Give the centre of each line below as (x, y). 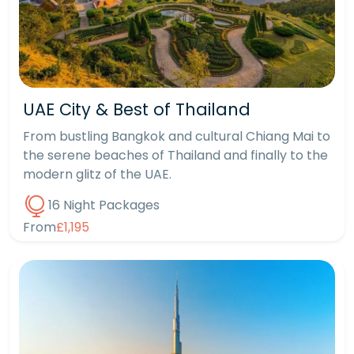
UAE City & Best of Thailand (137, 109)
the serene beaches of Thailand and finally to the (175, 155)
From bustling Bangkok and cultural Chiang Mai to (177, 136)
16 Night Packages (104, 205)
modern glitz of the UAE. (97, 174)
